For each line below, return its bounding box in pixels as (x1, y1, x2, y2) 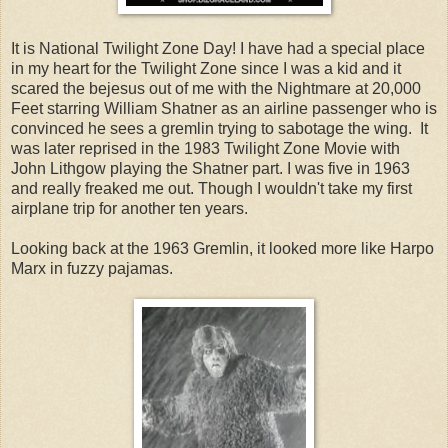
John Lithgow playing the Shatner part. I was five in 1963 (11, 160, 410, 178)
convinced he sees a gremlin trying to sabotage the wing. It (11, 120, 428, 138)
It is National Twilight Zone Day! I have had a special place (11, 40, 425, 58)
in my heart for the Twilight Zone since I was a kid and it (11, 60, 401, 78)
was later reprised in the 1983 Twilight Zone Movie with (11, 140, 400, 158)
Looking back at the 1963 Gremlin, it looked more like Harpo (11, 240, 434, 258)
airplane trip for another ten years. (11, 200, 248, 218)
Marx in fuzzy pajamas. (11, 260, 177, 278)
